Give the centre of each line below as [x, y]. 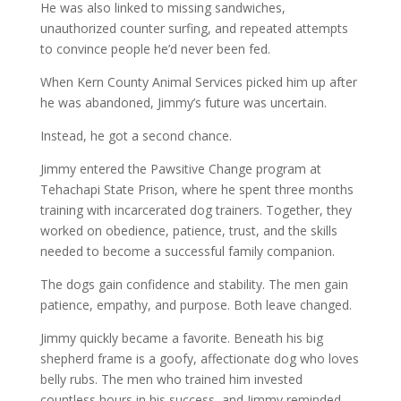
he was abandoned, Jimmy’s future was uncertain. [183, 103]
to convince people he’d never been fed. [155, 49]
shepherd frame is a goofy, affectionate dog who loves [199, 359]
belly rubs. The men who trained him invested [171, 380]
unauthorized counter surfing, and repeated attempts [194, 29]
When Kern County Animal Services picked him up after [198, 82]
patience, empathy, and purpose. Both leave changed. [196, 305]
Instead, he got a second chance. [136, 136]
